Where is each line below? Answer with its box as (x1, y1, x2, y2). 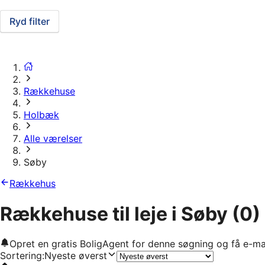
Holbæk (24, 109, 59, 121)
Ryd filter (9, 15, 50, 28)
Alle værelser (24, 132, 82, 145)
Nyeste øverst (44, 250, 107, 262)
